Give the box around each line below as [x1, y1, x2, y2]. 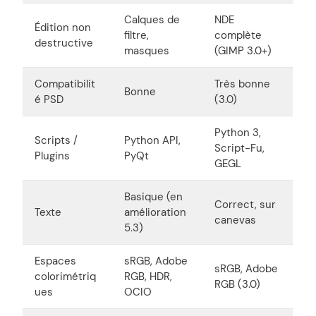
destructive [35, 35, 93, 50]
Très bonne [214, 76, 270, 91]
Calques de [124, 12, 180, 27]
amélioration [124, 205, 186, 219]
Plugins [35, 148, 70, 163]
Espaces [35, 253, 76, 268]
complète [214, 28, 262, 42]
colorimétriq [35, 269, 96, 284]
